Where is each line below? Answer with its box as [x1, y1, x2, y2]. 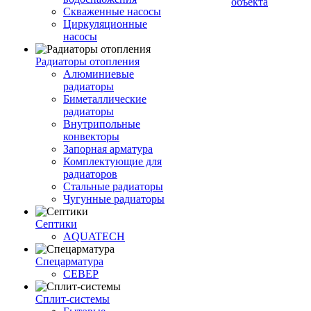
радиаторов [63, 168, 117, 180]
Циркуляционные [63, 18, 147, 30]
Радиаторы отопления [35, 56, 140, 67]
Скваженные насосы [63, 6, 161, 17]
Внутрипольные [63, 118, 140, 130]
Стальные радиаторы [63, 180, 163, 192]
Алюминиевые [63, 68, 134, 80]
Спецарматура [35, 255, 103, 267]
